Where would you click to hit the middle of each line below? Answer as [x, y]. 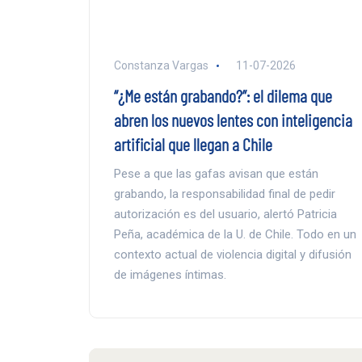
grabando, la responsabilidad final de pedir [224, 194]
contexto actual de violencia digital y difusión [232, 255]
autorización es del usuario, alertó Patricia [225, 215]
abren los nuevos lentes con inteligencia [233, 120]
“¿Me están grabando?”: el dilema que [223, 96]
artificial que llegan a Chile [193, 144]
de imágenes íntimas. [170, 275]
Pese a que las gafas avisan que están [216, 174]
